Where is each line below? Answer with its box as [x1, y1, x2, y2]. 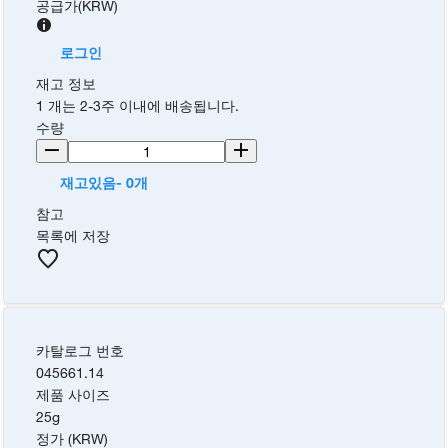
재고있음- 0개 [60, 174, 149, 192]
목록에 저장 [36, 227, 111, 245]
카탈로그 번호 [36, 342, 125, 360]
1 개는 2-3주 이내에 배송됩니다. [36, 97, 240, 115]
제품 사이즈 [36, 386, 111, 404]
